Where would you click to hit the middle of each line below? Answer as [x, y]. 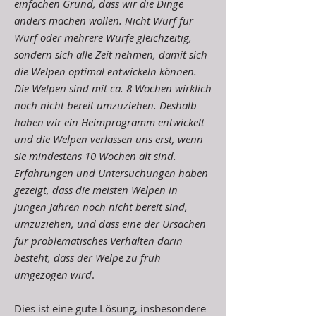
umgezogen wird [53, 274]
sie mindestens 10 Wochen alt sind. [95, 156]
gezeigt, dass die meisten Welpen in [96, 190]
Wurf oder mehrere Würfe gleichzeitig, [103, 37]
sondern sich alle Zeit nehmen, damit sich [111, 54]
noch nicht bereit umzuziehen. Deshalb [105, 105]
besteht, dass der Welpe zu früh [87, 257]
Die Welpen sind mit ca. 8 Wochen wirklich [113, 88]
